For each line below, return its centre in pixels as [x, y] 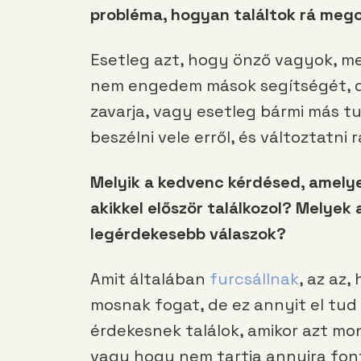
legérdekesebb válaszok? [188, 234]
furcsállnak [252, 279]
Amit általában [148, 279]
